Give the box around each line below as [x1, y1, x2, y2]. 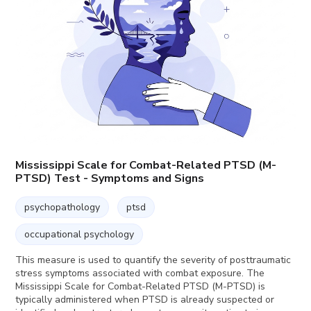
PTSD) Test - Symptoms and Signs [15, 170, 205, 186]
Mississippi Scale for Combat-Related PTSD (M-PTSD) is [15, 279, 266, 293]
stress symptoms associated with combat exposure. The [15, 266, 265, 280]
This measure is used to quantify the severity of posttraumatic [15, 253, 292, 267]
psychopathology [24, 200, 101, 214]
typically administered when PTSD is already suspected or [15, 292, 275, 306]
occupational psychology [24, 227, 135, 241]
